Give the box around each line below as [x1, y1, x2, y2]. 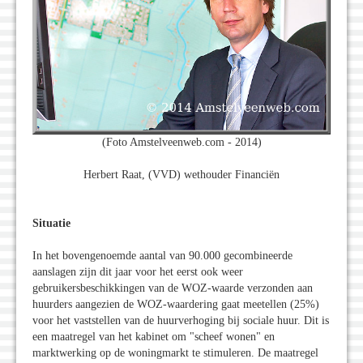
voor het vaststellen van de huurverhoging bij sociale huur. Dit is [32, 314, 329, 327]
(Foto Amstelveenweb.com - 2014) [101, 136, 262, 149]
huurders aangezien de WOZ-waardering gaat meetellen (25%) [32, 298, 319, 311]
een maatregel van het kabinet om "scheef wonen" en [32, 331, 275, 344]
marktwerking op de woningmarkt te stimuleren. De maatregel [32, 347, 318, 360]
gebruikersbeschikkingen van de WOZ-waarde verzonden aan [32, 282, 313, 295]
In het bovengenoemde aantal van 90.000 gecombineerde [32, 250, 293, 263]
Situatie [32, 217, 70, 230]
